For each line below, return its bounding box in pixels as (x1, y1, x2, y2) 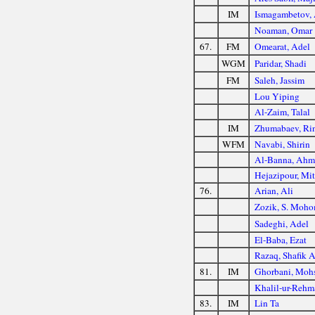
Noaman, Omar (255, 23, 313, 37)
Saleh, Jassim (255, 73, 305, 86)
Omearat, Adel (255, 39, 311, 53)
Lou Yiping (255, 89, 300, 103)
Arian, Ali (255, 184, 294, 197)
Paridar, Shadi (255, 56, 307, 70)
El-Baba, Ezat (255, 233, 307, 246)
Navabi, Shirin (255, 137, 311, 150)
